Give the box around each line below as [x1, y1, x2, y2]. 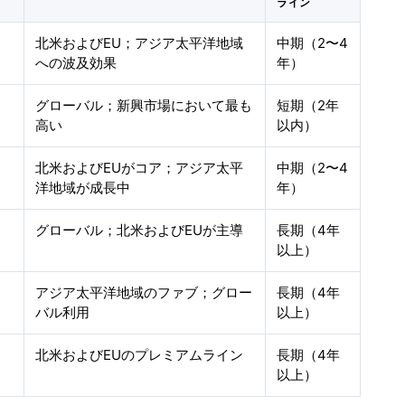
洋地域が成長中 [35, 179, 131, 196]
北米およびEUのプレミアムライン [35, 346, 244, 363]
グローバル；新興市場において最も [35, 97, 253, 114]
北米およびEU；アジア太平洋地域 [35, 34, 244, 52]
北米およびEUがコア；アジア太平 [35, 159, 244, 176]
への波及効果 [35, 54, 118, 71]
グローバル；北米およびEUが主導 [35, 221, 244, 239]
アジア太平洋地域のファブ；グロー [35, 284, 253, 301]
